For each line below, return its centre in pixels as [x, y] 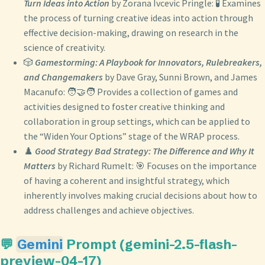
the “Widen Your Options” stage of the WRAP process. [132, 136]
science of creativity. [64, 48]
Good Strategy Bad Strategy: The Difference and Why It [145, 151]
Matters [40, 166]
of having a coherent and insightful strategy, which [127, 181]
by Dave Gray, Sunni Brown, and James [180, 77]
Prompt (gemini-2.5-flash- [151, 244]
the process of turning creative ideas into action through [138, 18]
